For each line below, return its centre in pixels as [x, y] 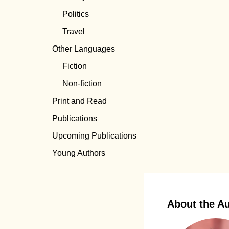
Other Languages [84, 49]
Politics [76, 14]
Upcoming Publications [94, 136]
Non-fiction [82, 84]
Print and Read [79, 101]
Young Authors [79, 153]
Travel [74, 32]
